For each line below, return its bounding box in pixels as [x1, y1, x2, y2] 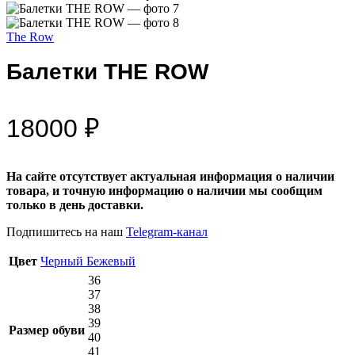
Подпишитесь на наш [6, 224, 126, 239]
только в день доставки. [6, 197, 143, 212]
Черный [40, 254, 86, 268]
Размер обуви [9, 323, 85, 337]
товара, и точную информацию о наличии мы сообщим [6, 183, 323, 197]
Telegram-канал [126, 224, 208, 239]
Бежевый [86, 254, 136, 268]
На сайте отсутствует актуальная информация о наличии [6, 169, 334, 183]
